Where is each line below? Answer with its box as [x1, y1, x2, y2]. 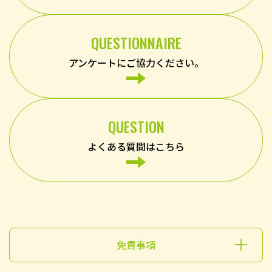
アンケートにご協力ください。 [68, 55, 204, 70]
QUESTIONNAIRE [90, 31, 182, 53]
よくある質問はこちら [87, 138, 185, 154]
